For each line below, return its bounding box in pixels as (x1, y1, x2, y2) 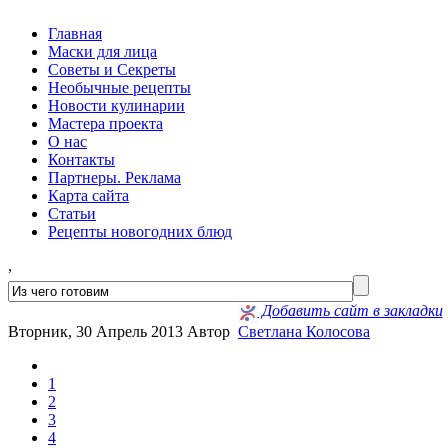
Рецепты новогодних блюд (48, 223, 232, 240)
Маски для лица (48, 43, 157, 60)
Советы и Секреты (48, 61, 176, 78)
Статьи (48, 205, 96, 222)
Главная (48, 25, 102, 42)
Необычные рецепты (48, 79, 191, 96)
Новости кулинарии (48, 97, 185, 114)
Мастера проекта (48, 115, 163, 132)
